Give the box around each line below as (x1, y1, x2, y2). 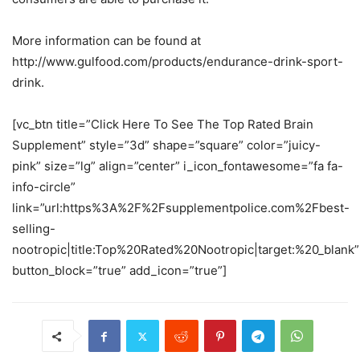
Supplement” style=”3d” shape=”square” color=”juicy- (12, 137, 321, 153)
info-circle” (12, 179, 76, 194)
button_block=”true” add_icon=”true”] (12, 263, 227, 278)
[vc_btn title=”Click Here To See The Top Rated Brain (12, 117, 313, 132)
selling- (12, 221, 55, 236)
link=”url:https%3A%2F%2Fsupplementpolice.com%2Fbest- (12, 200, 350, 215)
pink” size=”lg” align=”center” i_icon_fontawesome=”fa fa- (12, 158, 343, 174)
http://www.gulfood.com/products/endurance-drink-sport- (12, 54, 343, 69)
